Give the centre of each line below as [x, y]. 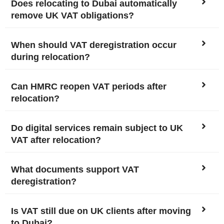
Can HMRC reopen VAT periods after [89, 86]
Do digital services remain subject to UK [97, 128]
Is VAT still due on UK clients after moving [101, 211]
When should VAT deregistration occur [94, 45]
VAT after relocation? [56, 140]
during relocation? [50, 57]
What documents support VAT [75, 169]
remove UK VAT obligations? [72, 15]
